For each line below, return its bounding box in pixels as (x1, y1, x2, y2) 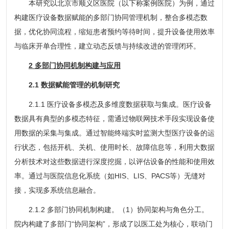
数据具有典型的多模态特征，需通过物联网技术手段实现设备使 (14, 114, 215, 123)
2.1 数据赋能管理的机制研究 (28, 80, 120, 89)
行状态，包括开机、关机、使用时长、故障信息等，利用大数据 (14, 143, 215, 151)
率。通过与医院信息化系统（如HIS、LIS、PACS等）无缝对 (14, 171, 205, 180)
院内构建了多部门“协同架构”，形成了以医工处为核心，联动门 (14, 219, 213, 228)
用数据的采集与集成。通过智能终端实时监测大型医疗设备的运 (14, 128, 215, 137)
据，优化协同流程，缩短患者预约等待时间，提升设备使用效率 (14, 27, 215, 36)
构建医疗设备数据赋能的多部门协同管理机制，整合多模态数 (14, 13, 208, 21)
